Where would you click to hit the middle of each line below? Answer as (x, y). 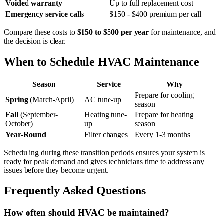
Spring (17, 99)
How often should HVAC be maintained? (87, 213)
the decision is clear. (35, 41)
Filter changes (106, 134)
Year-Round (26, 134)
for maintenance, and (182, 32)
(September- (38, 114)
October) (19, 123)
